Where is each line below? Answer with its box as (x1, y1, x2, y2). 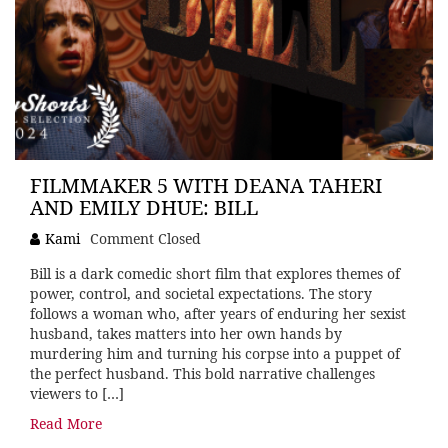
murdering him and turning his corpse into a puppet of (30, 344, 400, 364)
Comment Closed (90, 229, 201, 249)
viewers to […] (30, 384, 124, 404)
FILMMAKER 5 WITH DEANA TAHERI (30, 172, 382, 200)
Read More (30, 414, 102, 434)
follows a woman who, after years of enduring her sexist (30, 304, 406, 324)
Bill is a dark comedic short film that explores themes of (30, 264, 400, 284)
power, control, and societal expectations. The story (30, 284, 372, 304)
